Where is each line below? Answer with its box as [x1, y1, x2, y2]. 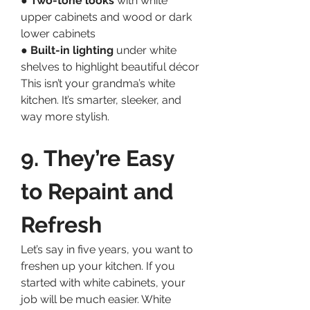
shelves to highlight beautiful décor [21, 60, 199, 73]
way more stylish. [21, 109, 109, 123]
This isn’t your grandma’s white [21, 76, 175, 90]
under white [113, 43, 176, 57]
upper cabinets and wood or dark [21, 10, 192, 24]
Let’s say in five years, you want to [21, 242, 193, 256]
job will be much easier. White [21, 292, 171, 306]
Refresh [21, 211, 102, 237]
